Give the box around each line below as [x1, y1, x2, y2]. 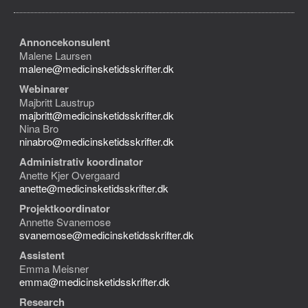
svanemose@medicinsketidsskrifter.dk [19, 228, 194, 242]
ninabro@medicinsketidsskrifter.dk [19, 134, 174, 148]
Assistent [19, 247, 65, 263]
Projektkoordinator [19, 201, 110, 216]
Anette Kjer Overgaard [19, 168, 120, 182]
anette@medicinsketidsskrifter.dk [19, 181, 168, 195]
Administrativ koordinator [19, 154, 143, 169]
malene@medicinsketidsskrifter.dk [19, 61, 174, 76]
